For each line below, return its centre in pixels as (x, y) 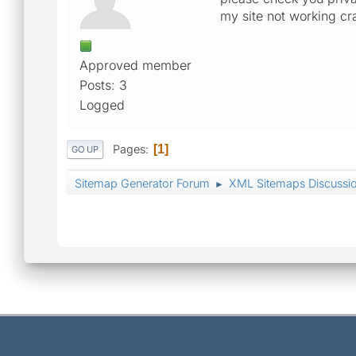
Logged (102, 104)
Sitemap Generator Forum (142, 184)
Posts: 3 (103, 85)
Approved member (135, 65)
